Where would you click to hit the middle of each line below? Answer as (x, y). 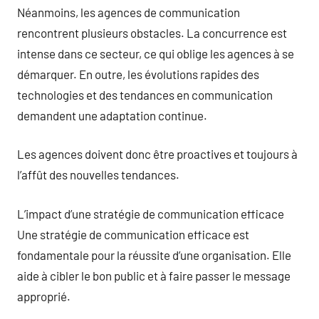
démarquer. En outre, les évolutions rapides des (138, 74)
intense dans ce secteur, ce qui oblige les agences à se (156, 53)
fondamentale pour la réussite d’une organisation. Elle (154, 255)
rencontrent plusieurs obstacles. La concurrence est (152, 32)
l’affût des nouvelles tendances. (98, 174)
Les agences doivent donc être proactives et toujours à (157, 154)
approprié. (44, 296)
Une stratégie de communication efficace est (133, 234)
